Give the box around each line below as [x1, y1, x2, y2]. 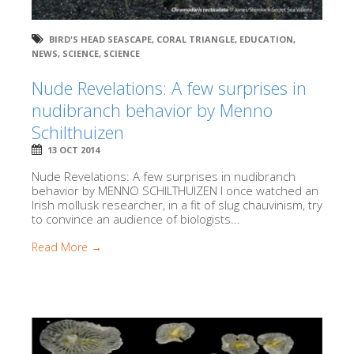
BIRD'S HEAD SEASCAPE [49, 32, 152, 45]
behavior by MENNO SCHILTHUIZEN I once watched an [32, 182, 318, 198]
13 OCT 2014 [47, 143, 100, 156]
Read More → [32, 239, 102, 254]
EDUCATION [239, 32, 293, 45]
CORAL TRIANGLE [156, 32, 235, 45]
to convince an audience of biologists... [32, 210, 240, 227]
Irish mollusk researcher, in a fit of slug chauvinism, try [32, 196, 322, 213]
